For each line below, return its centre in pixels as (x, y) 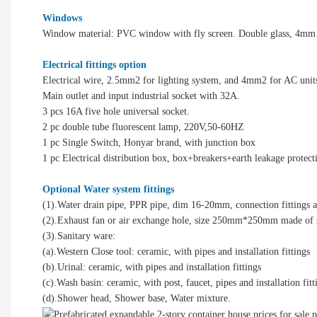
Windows (62, 18)
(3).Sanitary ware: (80, 236)
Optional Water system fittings (110, 189)
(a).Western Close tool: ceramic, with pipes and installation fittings (176, 251)
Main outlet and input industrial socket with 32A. (143, 96)
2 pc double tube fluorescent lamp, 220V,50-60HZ (143, 127)
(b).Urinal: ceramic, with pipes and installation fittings (152, 267)
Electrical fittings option (94, 64)
